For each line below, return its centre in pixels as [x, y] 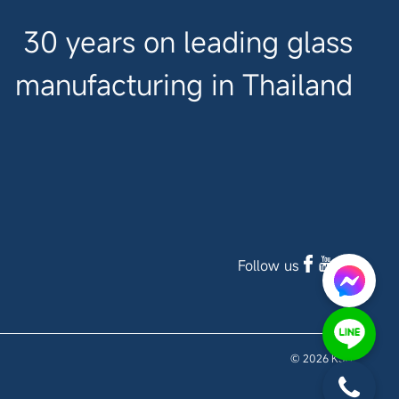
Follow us [269, 265]
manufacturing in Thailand [184, 84]
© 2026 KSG [322, 358]
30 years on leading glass [188, 41]
